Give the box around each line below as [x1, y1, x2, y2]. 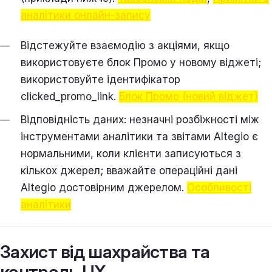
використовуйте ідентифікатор [21, 73, 180, 86]
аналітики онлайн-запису [21, 8, 151, 21]
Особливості [187, 181, 251, 194]
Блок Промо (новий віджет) [119, 90, 258, 103]
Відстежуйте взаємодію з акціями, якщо [21, 39, 229, 52]
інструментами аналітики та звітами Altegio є [21, 130, 258, 143]
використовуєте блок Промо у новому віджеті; [21, 56, 261, 69]
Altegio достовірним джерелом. [21, 181, 187, 194]
